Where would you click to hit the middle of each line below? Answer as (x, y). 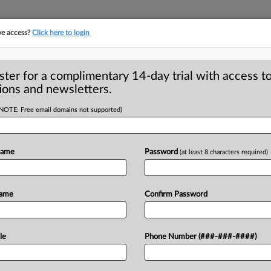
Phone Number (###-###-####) (201, 237)
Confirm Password (176, 194)
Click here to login (61, 33)
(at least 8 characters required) (224, 152)
